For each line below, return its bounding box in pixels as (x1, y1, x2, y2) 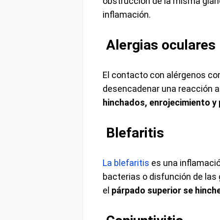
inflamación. (102, 9, 151, 20)
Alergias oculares (102, 37, 216, 54)
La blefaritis (102, 158, 151, 168)
